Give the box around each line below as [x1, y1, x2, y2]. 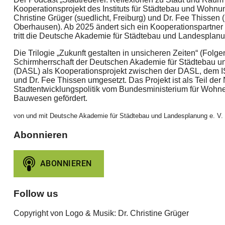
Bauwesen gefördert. [13, 94, 87, 103]
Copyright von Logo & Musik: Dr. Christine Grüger [13, 209, 189, 218]
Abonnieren [13, 130, 68, 141]
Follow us [13, 188, 58, 199]
